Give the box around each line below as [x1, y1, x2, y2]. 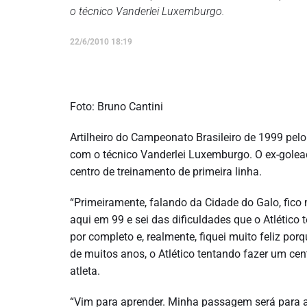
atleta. [70, 265, 100, 278]
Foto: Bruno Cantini [70, 100, 163, 113]
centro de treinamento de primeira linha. [70, 165, 262, 178]
